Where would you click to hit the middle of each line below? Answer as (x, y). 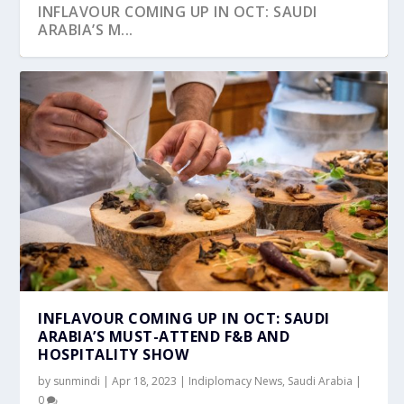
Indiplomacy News (236, 381)
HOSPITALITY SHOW (114, 354)
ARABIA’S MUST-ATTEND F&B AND (164, 336)
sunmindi (77, 381)
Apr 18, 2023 (145, 381)
